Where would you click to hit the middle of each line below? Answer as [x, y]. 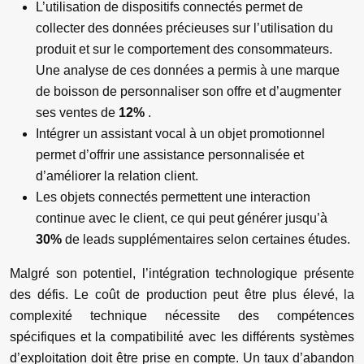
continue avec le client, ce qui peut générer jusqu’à [182, 218]
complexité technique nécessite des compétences [182, 316]
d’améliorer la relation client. [117, 176]
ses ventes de [77, 113]
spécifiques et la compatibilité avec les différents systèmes [182, 337]
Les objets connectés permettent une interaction [173, 197]
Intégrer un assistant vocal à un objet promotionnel [180, 134]
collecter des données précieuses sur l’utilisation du [184, 28]
